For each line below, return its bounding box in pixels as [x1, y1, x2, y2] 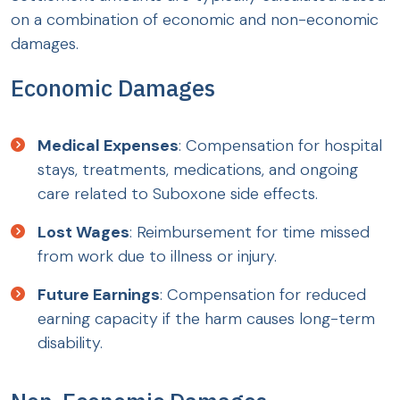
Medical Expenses [37, 135, 179, 157]
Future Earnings [37, 284, 160, 306]
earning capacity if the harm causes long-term [37, 308, 375, 330]
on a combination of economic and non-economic [11, 9, 379, 31]
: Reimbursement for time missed [129, 221, 370, 244]
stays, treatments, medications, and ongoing [37, 159, 358, 181]
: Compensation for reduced [160, 284, 366, 306]
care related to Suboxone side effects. [37, 183, 318, 205]
